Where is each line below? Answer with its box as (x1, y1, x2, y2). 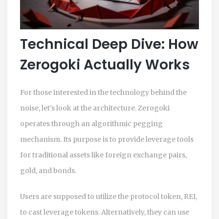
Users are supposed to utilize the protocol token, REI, (20, 192, 197, 201)
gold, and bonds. (20, 166, 76, 175)
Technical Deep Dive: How (20, 34, 198, 54)
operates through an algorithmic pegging (20, 119, 163, 128)
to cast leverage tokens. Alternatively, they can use (20, 207, 189, 217)
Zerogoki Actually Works (20, 55, 190, 74)
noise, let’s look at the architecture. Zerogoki (20, 103, 170, 112)
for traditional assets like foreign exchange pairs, (20, 150, 187, 159)
